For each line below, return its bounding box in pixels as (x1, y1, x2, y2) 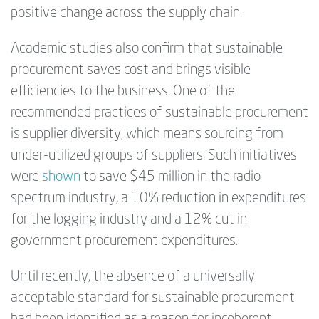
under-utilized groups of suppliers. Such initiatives (11, 148, 297, 163)
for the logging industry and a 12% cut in (11, 212, 247, 227)
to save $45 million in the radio (83, 169, 261, 184)
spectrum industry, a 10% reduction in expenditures (11, 191, 306, 206)
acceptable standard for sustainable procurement (11, 291, 295, 305)
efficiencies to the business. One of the (11, 84, 235, 99)
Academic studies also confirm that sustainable (11, 41, 283, 56)
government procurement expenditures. (11, 234, 238, 249)
